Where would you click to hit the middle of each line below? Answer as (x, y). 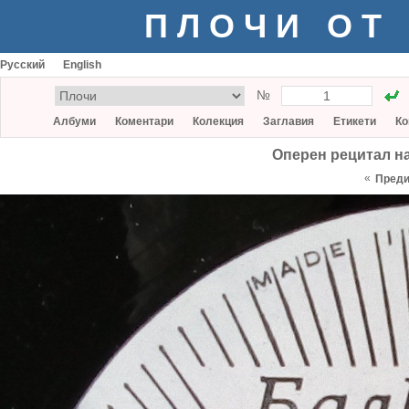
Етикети (355, 121)
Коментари (144, 121)
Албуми (74, 121)
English (82, 65)
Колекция (218, 121)
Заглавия (288, 121)
